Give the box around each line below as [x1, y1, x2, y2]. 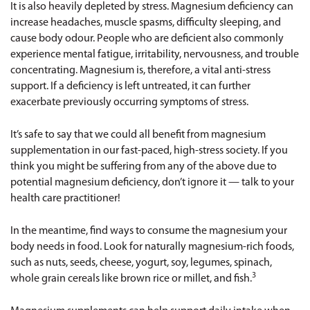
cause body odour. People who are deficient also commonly [10, 33, 284, 44]
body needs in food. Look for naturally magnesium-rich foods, [10, 241, 294, 253]
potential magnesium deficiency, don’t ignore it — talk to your [10, 177, 294, 188]
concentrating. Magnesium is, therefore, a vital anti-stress [10, 65, 271, 76]
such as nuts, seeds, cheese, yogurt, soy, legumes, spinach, [10, 257, 272, 268]
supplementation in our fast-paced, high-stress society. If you [10, 145, 288, 156]
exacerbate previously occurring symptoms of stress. [10, 97, 248, 108]
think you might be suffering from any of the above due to [10, 161, 277, 172]
